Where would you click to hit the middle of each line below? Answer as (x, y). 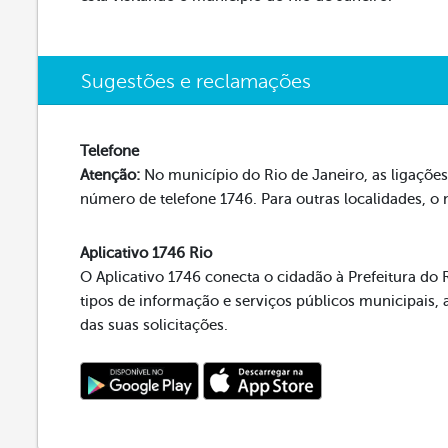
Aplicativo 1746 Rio (146, 253)
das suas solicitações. (154, 325)
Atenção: (110, 175)
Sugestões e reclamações (196, 81)
